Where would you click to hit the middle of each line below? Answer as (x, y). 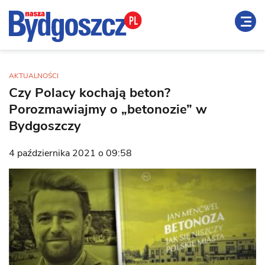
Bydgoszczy (45, 126)
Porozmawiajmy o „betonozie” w (108, 109)
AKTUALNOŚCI (34, 76)
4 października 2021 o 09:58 (70, 153)
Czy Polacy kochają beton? (90, 93)
